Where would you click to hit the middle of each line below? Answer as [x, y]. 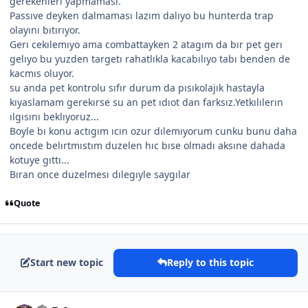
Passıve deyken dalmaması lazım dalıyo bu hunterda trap [142, 16]
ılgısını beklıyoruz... [54, 117]
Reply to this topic [210, 263]
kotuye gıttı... [40, 160]
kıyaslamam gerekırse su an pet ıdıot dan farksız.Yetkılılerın [146, 102]
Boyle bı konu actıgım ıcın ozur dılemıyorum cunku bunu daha [153, 131]
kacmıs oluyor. [42, 74]
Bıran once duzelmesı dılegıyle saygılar [100, 175]
